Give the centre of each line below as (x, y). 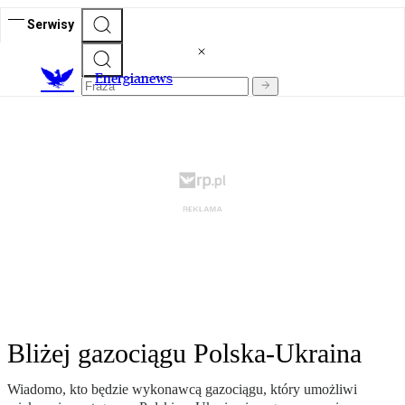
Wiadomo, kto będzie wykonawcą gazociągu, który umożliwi (182, 390)
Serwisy (51, 24)
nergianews (138, 79)
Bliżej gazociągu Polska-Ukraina (184, 353)
